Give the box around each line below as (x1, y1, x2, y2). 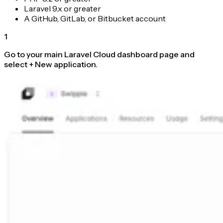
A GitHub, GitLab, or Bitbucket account (24, 13, 166, 23)
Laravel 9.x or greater (24, 3, 101, 13)
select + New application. (4, 59, 98, 69)
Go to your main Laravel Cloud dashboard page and (4, 49, 195, 59)
